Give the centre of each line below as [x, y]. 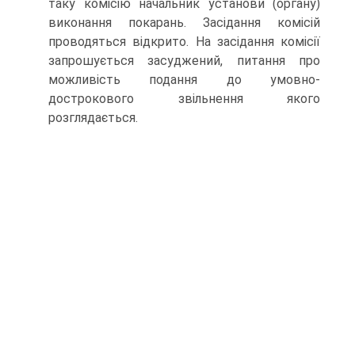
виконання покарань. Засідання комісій [184, 23]
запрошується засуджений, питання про [184, 61]
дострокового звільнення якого [184, 99]
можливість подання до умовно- [184, 80]
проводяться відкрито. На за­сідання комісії [184, 42]
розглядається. [93, 118]
